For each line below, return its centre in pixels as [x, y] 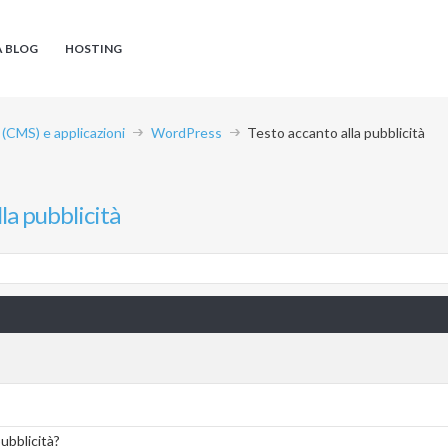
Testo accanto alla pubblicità [336, 132]
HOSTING [93, 48]
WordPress [186, 132]
